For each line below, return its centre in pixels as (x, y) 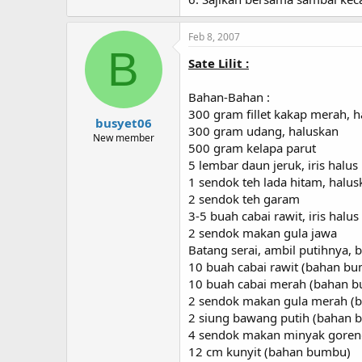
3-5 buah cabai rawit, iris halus (274, 216)
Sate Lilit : (219, 63)
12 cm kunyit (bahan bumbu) (269, 351)
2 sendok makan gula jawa (263, 233)
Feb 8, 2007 (214, 37)
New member (123, 137)
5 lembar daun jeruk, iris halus (273, 165)
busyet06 (123, 122)
